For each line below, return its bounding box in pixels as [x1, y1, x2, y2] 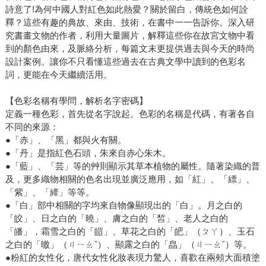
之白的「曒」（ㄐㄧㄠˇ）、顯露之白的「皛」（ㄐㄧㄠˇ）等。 [5, 239, 252, 250]
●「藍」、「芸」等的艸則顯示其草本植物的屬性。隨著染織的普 [5, 161, 260, 172]
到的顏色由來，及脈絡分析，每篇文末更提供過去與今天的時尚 [5, 43, 255, 54]
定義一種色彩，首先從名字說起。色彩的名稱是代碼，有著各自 [5, 109, 255, 119]
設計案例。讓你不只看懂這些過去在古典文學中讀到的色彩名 [5, 56, 246, 67]
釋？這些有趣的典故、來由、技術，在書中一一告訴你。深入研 [5, 17, 255, 28]
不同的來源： [5, 122, 59, 132]
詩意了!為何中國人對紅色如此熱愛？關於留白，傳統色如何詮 [5, 4, 248, 15]
